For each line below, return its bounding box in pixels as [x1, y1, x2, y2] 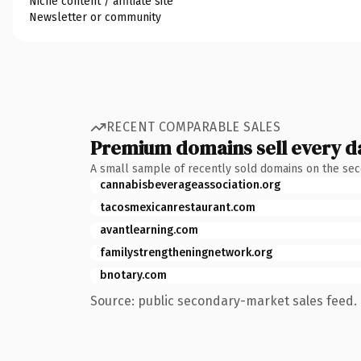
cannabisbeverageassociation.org [100, 177, 280, 192]
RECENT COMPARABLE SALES [106, 119, 281, 135]
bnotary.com [100, 268, 167, 282]
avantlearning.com [100, 222, 198, 237]
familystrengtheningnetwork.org [100, 245, 272, 259]
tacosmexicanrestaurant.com [100, 200, 255, 214]
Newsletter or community [29, 10, 161, 24]
